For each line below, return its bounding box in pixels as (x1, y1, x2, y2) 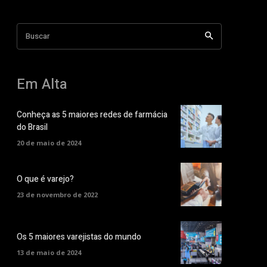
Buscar (26, 30, 49, 42)
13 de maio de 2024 (17, 247, 81, 257)
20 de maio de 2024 (17, 138, 81, 147)
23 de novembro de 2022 (17, 190, 98, 199)
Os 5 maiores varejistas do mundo (17, 230, 141, 243)
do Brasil (17, 120, 48, 133)
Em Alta (17, 74, 67, 95)
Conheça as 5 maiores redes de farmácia (17, 108, 167, 121)
